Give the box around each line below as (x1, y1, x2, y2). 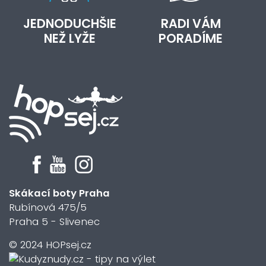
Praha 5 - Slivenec (9, 215, 100, 229)
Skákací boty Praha (9, 186, 110, 200)
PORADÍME (159, 30, 223, 47)
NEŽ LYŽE (43, 30, 96, 47)
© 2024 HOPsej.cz (9, 238, 91, 252)
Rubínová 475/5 (9, 201, 87, 214)
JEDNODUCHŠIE (23, 15, 116, 32)
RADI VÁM (160, 15, 221, 32)
